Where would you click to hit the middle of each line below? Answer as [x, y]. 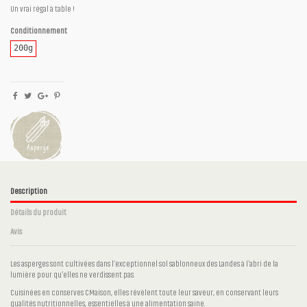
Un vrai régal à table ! [42, 9]
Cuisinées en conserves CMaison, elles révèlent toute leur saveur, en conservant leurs [144, 292]
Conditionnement [39, 30]
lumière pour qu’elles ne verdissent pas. [72, 274]
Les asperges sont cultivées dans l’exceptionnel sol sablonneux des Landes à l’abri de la [144, 263]
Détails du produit [38, 212]
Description [29, 191]
